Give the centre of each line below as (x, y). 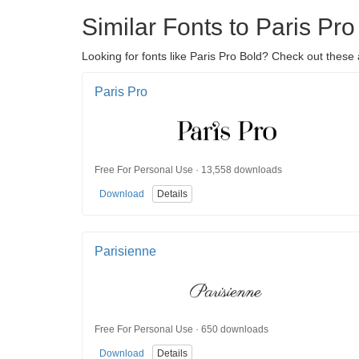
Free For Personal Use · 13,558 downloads (188, 169)
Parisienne (125, 252)
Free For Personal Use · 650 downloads (182, 329)
